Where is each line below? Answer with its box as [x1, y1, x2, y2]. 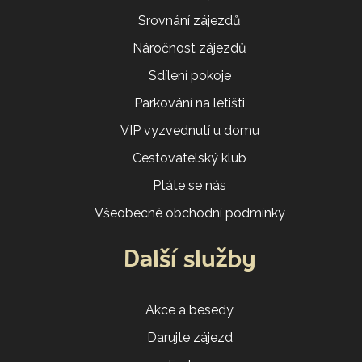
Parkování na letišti [134, 95, 246, 111]
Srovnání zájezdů [138, 12, 242, 28]
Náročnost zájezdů [133, 40, 247, 56]
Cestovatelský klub [133, 149, 247, 166]
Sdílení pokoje [149, 67, 231, 83]
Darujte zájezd [147, 330, 233, 346]
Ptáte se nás [153, 177, 227, 193]
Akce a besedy [145, 302, 234, 318]
